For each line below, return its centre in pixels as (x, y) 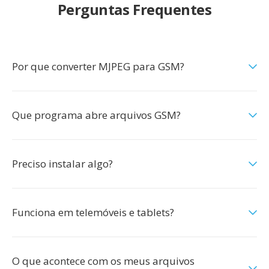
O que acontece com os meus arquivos (103, 261)
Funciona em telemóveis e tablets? (93, 212)
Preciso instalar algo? (62, 164)
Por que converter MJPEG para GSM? (98, 66)
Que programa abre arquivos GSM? (96, 115)
